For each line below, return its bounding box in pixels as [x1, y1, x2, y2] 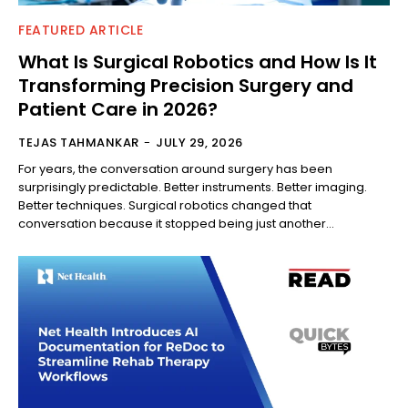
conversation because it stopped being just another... [18, 214, 334, 232]
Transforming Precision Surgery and [18, 72, 353, 98]
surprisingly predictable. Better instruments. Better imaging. [18, 178, 367, 196]
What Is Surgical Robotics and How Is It [18, 48, 377, 75]
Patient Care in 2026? [18, 96, 218, 122]
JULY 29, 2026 [156, 133, 243, 151]
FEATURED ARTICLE [18, 20, 143, 39]
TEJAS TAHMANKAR [18, 133, 139, 151]
